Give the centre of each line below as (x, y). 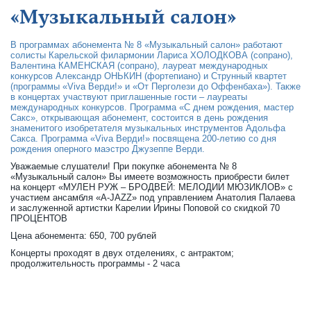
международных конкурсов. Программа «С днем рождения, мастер (152, 107)
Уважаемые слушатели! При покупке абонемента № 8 (124, 166)
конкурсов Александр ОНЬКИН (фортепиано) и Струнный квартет (149, 76)
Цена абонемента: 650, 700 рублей (83, 236)
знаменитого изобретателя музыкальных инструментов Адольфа (148, 128)
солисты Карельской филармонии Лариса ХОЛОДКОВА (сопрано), (152, 55)
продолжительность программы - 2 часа (95, 263)
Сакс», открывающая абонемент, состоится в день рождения (139, 118)
